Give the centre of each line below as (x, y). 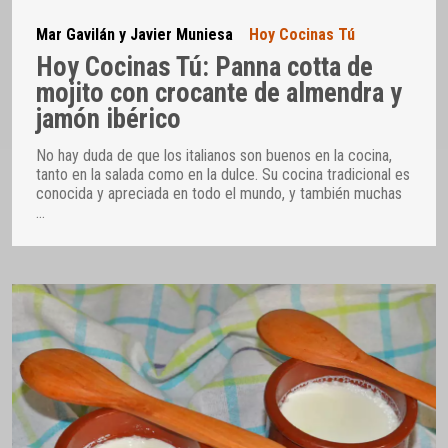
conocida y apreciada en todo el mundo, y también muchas (219, 193)
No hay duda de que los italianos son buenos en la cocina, (214, 155)
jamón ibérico (108, 118)
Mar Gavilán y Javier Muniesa (134, 35)
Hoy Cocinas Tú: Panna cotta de (204, 66)
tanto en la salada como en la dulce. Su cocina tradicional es (223, 174)
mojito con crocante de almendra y (219, 92)
